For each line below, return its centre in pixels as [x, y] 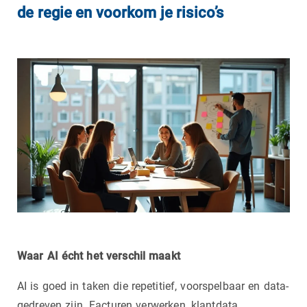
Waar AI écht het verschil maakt [99, 256]
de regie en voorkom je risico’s [120, 13]
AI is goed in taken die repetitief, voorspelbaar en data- [153, 286]
